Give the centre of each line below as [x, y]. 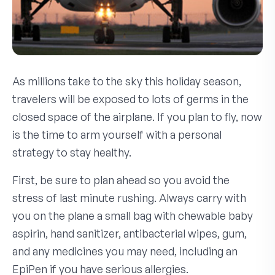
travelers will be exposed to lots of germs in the [130, 99]
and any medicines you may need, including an [125, 251]
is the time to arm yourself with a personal [117, 134]
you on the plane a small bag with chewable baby [133, 215]
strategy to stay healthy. [72, 152]
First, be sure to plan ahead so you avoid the [121, 180]
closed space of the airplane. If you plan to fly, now [137, 116]
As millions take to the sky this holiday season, [127, 81]
